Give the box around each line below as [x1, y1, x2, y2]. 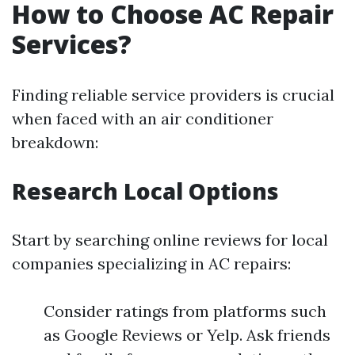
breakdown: [12, 132, 98, 153]
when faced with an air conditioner [12, 109, 273, 129]
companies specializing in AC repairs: [12, 254, 291, 274]
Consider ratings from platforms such [44, 301, 326, 322]
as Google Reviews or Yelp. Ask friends [44, 325, 330, 345]
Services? [12, 27, 132, 62]
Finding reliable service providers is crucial [12, 85, 334, 105]
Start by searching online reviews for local [12, 230, 328, 250]
